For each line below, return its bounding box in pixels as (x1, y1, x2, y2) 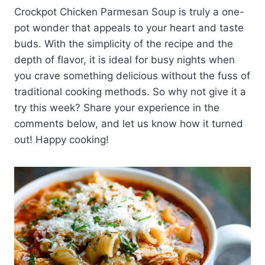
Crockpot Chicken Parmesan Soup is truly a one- (14, 5, 244, 18)
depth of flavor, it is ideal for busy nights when (14, 53, 235, 66)
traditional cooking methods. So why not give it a (14, 85, 246, 98)
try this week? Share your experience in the (14, 101, 219, 114)
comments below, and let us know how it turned (14, 117, 243, 130)
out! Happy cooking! (14, 133, 109, 146)
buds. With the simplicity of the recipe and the (14, 37, 233, 50)
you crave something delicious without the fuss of (14, 69, 250, 82)
